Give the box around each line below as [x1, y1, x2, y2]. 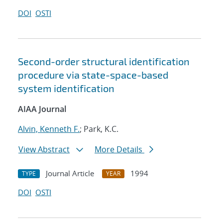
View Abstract [18, 144, 70, 155]
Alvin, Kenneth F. [18, 123, 80, 135]
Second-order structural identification [18, 55, 190, 68]
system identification [18, 82, 114, 95]
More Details [95, 144, 144, 155]
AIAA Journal [18, 104, 66, 115]
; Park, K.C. [80, 123, 118, 135]
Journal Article [46, 168, 94, 179]
